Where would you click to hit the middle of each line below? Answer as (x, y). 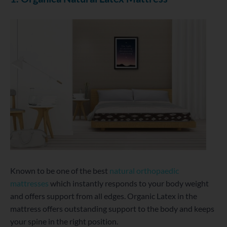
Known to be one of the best (60, 171)
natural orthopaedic (144, 171)
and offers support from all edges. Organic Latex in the (104, 196)
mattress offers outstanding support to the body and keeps (112, 209)
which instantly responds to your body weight (129, 183)
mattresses (29, 183)
